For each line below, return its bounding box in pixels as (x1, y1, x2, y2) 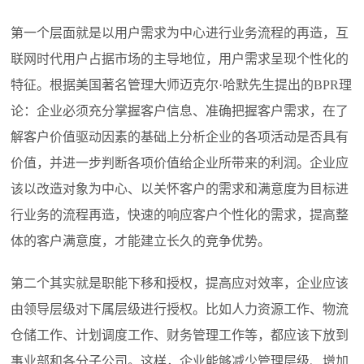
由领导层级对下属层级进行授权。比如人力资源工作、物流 (11, 302, 349, 317)
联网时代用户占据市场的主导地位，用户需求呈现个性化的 (11, 52, 349, 67)
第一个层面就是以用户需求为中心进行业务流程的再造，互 (11, 26, 349, 41)
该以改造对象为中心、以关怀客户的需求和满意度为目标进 (11, 182, 349, 197)
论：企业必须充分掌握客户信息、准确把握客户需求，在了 (11, 104, 349, 119)
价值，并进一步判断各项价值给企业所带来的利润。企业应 (11, 156, 349, 171)
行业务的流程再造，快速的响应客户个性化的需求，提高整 (11, 208, 349, 223)
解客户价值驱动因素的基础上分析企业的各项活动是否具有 (11, 130, 349, 145)
